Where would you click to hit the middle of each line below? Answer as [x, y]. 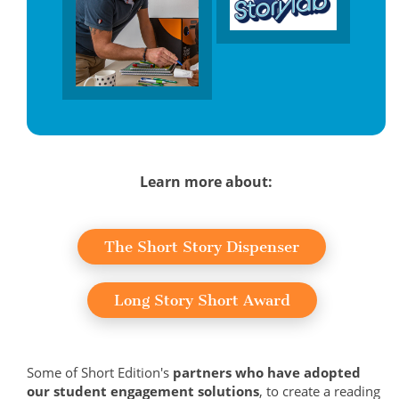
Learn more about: [206, 182]
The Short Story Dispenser [202, 247]
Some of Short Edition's [100, 373]
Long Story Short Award [202, 301]
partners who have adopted [267, 373]
